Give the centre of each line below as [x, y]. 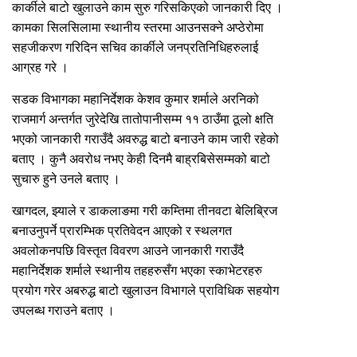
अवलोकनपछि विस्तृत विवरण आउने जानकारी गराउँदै [128, 250]
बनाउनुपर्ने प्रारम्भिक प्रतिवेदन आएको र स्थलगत [122, 230]
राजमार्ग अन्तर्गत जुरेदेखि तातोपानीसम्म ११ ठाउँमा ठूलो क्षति [143, 119]
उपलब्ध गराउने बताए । [63, 310]
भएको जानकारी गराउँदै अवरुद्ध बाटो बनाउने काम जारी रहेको [145, 139]
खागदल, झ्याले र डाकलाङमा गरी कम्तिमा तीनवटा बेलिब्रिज [145, 210]
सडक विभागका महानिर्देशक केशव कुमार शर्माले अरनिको [135, 99]
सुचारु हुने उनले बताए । [66, 178]
